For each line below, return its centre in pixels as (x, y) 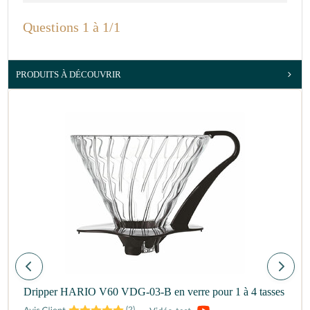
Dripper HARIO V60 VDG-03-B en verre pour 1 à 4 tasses (154, 291)
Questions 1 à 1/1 (72, 27)
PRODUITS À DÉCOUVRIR (69, 74)
